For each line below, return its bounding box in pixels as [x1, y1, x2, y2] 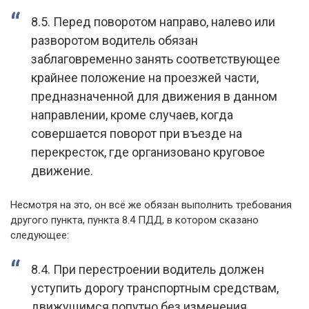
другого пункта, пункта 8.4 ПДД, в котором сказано [10, 214, 259, 227]
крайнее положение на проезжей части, [31, 70, 259, 86]
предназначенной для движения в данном [31, 89, 277, 104]
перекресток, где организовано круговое [31, 145, 265, 160]
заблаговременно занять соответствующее [31, 52, 280, 67]
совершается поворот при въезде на [31, 126, 242, 141]
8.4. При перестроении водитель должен [31, 262, 264, 277]
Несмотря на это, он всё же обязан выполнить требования [10, 199, 292, 212]
